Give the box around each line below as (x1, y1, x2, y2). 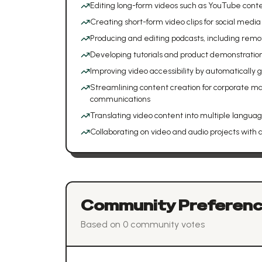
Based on (81, 219, 123, 230)
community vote (128, 219, 201, 230)
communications (90, 94, 150, 104)
